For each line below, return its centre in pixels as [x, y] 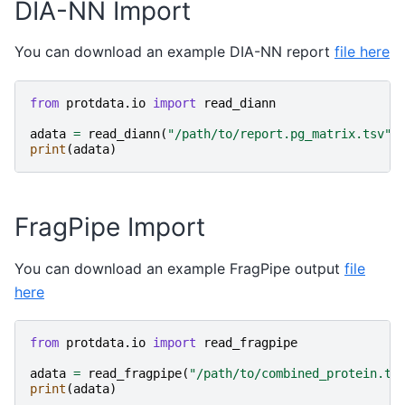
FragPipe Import [110, 226]
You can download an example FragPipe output [179, 268]
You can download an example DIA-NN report [174, 52]
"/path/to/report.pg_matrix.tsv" [279, 133]
